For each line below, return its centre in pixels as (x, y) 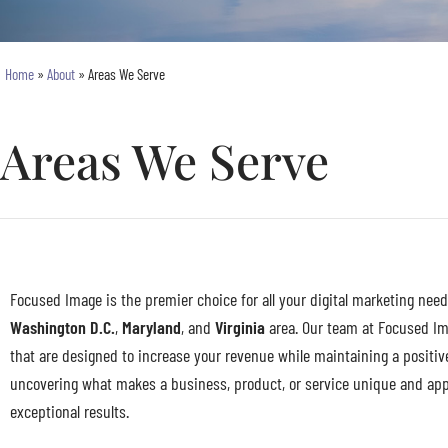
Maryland (151, 326)
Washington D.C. (62, 326)
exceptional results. (69, 410)
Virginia (238, 326)
